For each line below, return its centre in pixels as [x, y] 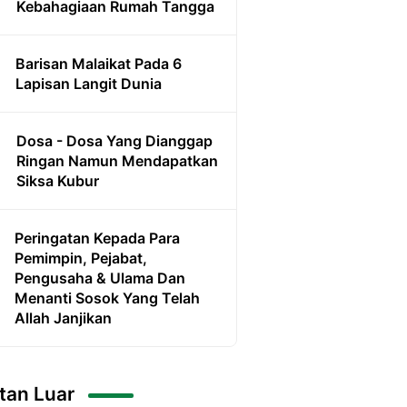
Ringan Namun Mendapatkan [117, 161]
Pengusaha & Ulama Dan [100, 278]
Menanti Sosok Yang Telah [107, 298]
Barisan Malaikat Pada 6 [99, 64]
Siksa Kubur [58, 181]
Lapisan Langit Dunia [89, 84]
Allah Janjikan [63, 318]
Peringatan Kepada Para [97, 238]
